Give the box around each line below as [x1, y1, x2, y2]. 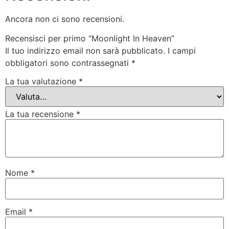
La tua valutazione [5, 76, 79, 86]
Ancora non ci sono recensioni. [5, 13, 124, 24]
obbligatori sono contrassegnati [5, 58, 131, 68]
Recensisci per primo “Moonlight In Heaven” [5, 33, 174, 44]
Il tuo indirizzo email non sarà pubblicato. [5, 45, 165, 56]
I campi [168, 45, 196, 56]
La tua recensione [5, 108, 76, 119]
